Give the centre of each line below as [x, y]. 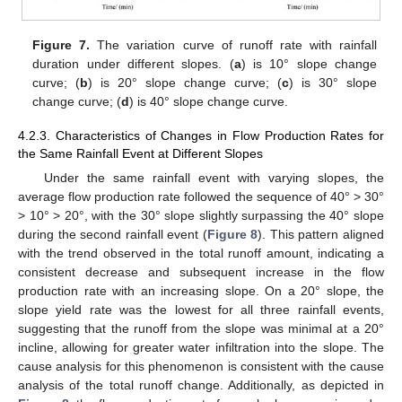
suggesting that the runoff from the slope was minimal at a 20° [201, 329]
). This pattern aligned [321, 235]
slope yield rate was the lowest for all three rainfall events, [201, 310]
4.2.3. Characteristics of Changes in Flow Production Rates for [201, 136]
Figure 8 [232, 235]
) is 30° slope [332, 82]
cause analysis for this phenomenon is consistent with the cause [201, 367]
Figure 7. [61, 44]
